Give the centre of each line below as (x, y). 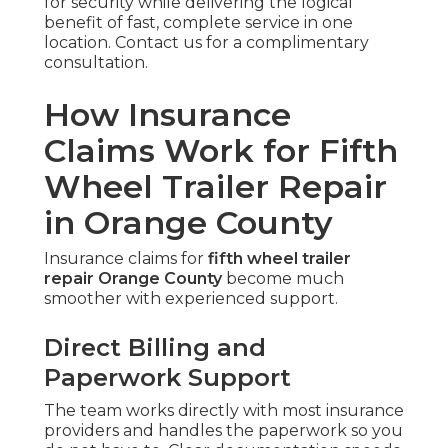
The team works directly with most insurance (224, 411)
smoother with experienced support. (191, 299)
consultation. (96, 63)
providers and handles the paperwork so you (223, 431)
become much (283, 279)
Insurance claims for (126, 259)
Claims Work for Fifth (221, 151)
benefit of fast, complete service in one (198, 23)
